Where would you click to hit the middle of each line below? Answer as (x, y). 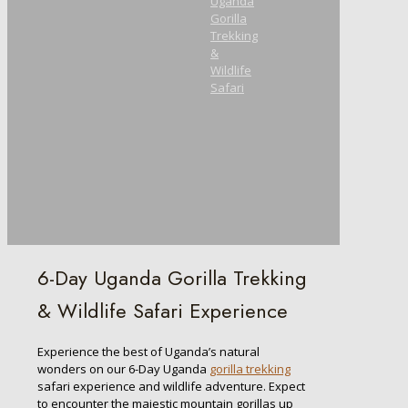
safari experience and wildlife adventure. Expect (171, 387)
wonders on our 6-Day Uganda (123, 369)
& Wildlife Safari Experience (163, 311)
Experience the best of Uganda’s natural (148, 352)
